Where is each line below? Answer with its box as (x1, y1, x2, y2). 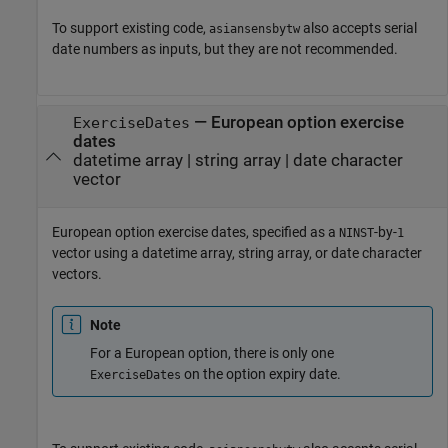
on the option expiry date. (181, 366, 341, 383)
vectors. (52, 266, 102, 283)
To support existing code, (52, 20, 209, 36)
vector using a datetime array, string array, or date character (52, 245, 422, 262)
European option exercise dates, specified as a (52, 224, 339, 241)
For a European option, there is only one (90, 345, 334, 362)
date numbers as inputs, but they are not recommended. (52, 41, 398, 57)
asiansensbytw (209, 22, 300, 36)
